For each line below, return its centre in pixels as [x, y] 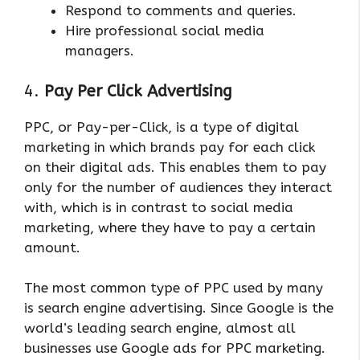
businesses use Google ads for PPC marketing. [175, 348]
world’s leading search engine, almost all [160, 328]
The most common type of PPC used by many [174, 288]
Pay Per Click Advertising [138, 91]
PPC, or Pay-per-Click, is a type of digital [162, 127]
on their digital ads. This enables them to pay [175, 167]
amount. [52, 247]
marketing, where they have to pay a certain [170, 227]
